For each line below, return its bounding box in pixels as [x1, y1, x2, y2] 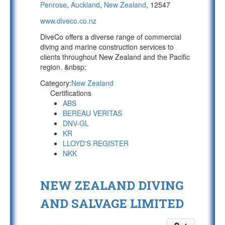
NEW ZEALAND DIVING [40, 177, 183, 193]
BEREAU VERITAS [63, 108, 122, 118]
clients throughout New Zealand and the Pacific [40, 52, 190, 62]
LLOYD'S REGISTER [63, 138, 129, 148]
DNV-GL [63, 118, 89, 128]
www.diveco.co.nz [40, 16, 96, 26]
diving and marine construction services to [40, 42, 174, 52]
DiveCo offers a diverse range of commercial [40, 32, 181, 42]
